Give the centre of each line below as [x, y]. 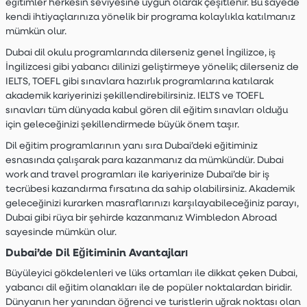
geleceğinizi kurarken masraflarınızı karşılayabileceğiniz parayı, [152, 203]
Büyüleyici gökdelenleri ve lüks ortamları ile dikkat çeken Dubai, [151, 273]
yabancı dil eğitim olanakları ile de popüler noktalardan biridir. [148, 287]
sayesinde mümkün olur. [61, 232]
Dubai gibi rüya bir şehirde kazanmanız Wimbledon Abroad [141, 217]
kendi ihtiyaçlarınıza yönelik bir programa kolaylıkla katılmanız [150, 16]
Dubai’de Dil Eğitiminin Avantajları [96, 252]
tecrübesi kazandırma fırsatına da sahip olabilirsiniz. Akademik [150, 188]
